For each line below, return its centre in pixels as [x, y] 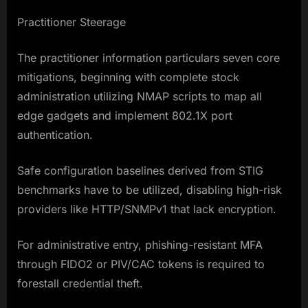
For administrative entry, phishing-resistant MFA [140, 245]
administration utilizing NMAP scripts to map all [140, 97]
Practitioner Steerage [73, 22]
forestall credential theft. [80, 284]
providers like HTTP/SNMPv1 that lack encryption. [148, 209]
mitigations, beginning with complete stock [128, 77]
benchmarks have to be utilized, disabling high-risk [150, 190]
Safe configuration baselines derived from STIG [140, 171]
